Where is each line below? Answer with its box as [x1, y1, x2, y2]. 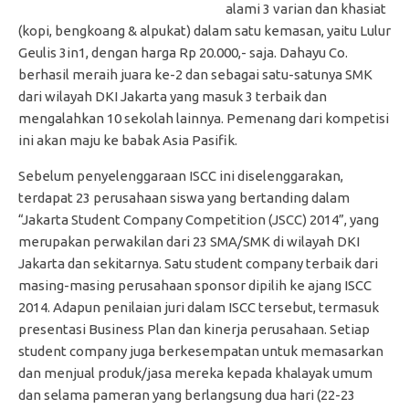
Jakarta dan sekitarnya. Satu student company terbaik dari [18, 255, 378, 271]
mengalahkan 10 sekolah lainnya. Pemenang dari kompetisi [18, 110, 389, 126]
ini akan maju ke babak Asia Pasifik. [18, 131, 237, 148]
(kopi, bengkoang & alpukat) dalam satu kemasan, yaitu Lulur [18, 22, 391, 38]
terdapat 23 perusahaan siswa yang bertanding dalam [18, 189, 350, 205]
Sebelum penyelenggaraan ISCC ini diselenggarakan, [18, 167, 343, 184]
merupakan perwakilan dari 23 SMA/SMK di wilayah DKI [18, 233, 360, 249]
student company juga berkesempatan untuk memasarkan [18, 342, 383, 359]
